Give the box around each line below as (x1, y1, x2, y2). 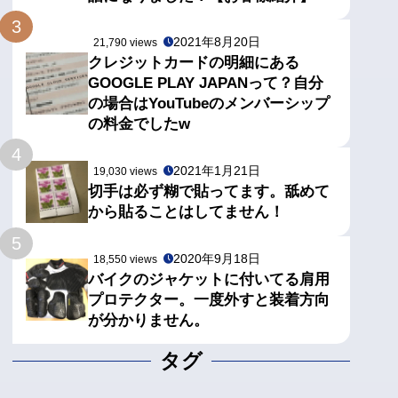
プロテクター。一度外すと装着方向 (88, 291, 330, 308)
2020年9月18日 (172, 251, 260, 266)
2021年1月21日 (172, 163, 260, 178)
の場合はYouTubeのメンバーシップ (88, 94, 330, 112)
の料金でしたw (88, 115, 191, 132)
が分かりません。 (88, 311, 210, 329)
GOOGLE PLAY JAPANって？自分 (88, 74, 324, 92)
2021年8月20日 (172, 35, 260, 49)
